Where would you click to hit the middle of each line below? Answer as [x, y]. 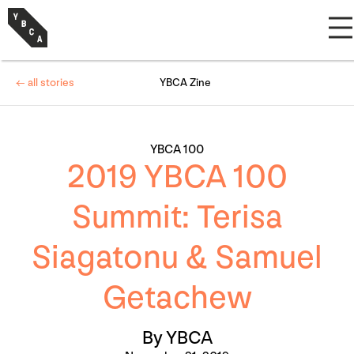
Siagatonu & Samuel [177, 258]
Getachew [177, 298]
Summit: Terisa [177, 218]
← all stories [45, 83]
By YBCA [177, 338]
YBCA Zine [185, 83]
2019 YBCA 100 [177, 177]
